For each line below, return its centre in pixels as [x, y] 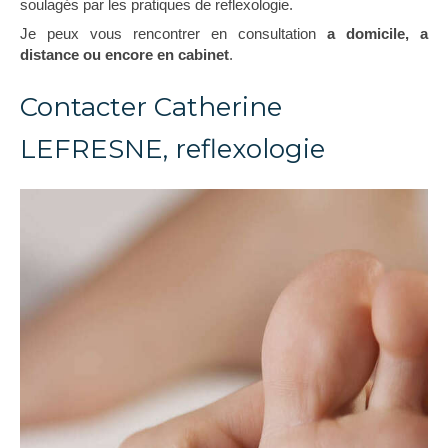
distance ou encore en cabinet [124, 54]
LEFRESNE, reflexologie [172, 149]
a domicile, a [377, 33]
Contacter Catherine [151, 107]
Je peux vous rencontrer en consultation [173, 33]
